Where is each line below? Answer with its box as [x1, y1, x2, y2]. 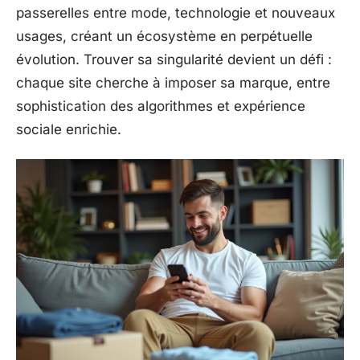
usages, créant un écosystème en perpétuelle [16, 27, 313, 44]
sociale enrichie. [16, 121, 121, 137]
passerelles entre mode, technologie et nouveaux [16, 4, 335, 21]
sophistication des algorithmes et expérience [16, 97, 305, 114]
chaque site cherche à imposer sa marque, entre [16, 74, 330, 91]
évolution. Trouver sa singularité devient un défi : [16, 51, 332, 67]
